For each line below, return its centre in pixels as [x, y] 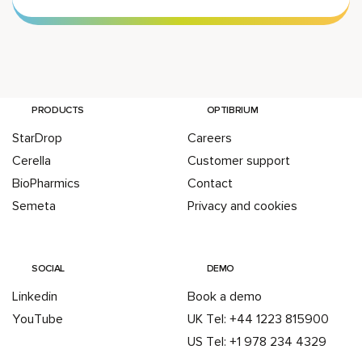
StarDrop [37, 139]
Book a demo [224, 297]
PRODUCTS [58, 111]
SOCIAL [48, 269]
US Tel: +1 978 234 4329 [257, 342]
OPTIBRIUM [232, 111]
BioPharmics [46, 184]
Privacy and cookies [242, 206]
